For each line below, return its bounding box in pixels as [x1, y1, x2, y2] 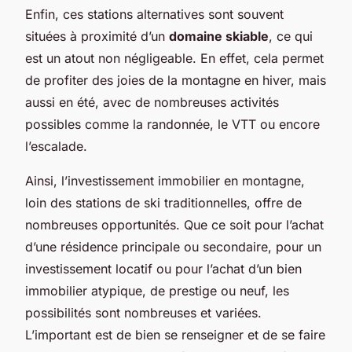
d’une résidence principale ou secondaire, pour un [25, 238, 321, 255]
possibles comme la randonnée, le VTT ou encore [25, 115, 320, 132]
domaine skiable [169, 27, 269, 44]
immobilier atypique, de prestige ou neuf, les [25, 282, 289, 299]
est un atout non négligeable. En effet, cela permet [25, 49, 324, 66]
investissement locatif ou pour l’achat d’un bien [25, 260, 302, 277]
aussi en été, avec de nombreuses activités [25, 93, 279, 110]
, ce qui [269, 27, 313, 44]
